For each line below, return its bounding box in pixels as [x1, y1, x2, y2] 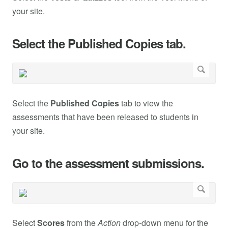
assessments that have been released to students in [12, 111, 198, 123]
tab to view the [119, 97, 173, 109]
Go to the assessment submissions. [12, 154, 204, 172]
